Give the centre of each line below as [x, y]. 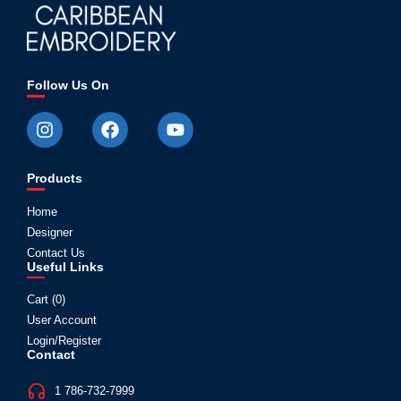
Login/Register [64, 341]
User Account [62, 320]
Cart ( [41, 300]
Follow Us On [68, 85]
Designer [50, 232]
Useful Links [65, 266]
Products [55, 178]
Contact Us [56, 252]
